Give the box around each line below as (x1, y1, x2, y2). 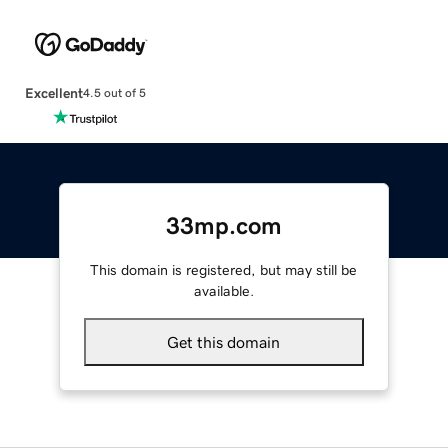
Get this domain (167, 333, 281, 350)
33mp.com (165, 213, 282, 238)
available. (193, 283, 254, 298)
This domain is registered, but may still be (90, 262, 358, 277)
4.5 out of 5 (82, 87, 146, 100)
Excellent (24, 85, 83, 100)
